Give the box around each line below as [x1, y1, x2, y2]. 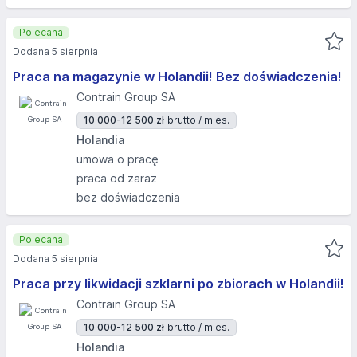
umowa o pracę [76, 152, 159, 166]
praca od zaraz [76, 171, 157, 185]
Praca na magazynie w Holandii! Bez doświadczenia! [13, 69, 342, 84]
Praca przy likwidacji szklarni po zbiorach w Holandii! [13, 276, 344, 292]
